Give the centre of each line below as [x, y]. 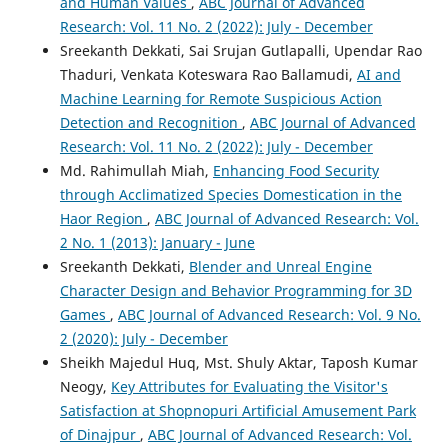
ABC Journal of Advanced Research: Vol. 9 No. [269, 315]
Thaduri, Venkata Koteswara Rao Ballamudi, [208, 75]
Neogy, [85, 387]
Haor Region [103, 219]
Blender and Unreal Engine [280, 267]
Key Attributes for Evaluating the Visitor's [249, 387]
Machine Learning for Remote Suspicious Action [220, 99]
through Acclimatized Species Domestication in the [230, 195]
